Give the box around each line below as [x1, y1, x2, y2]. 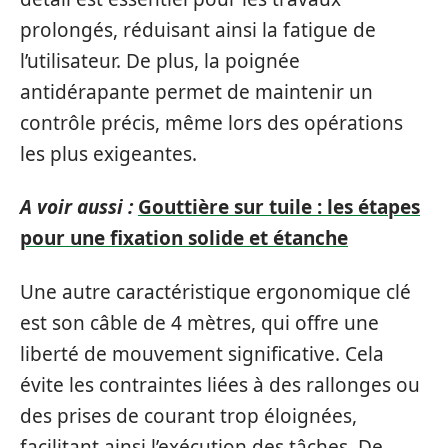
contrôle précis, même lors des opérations [20, 109, 403, 136]
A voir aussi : [20, 194, 133, 220]
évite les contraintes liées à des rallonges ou [20, 371, 420, 398]
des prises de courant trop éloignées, [20, 402, 357, 429]
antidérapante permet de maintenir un [20, 78, 373, 105]
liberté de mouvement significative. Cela [20, 340, 384, 367]
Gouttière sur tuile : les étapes [138, 194, 420, 220]
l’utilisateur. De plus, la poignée [20, 47, 300, 74]
